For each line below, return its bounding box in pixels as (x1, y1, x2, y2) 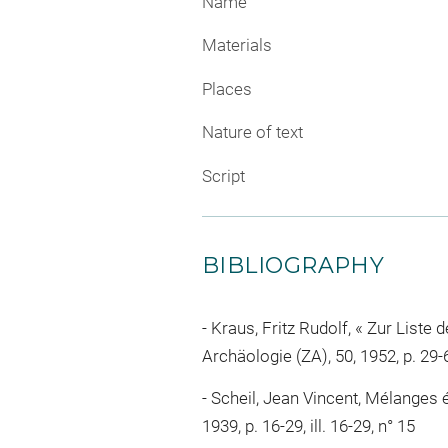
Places (202, 78, 252, 99)
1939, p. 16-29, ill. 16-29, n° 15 (202, 416, 415, 437)
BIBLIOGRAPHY (202, 251, 385, 279)
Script (202, 165, 245, 186)
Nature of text (202, 122, 303, 143)
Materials (202, 35, 272, 56)
